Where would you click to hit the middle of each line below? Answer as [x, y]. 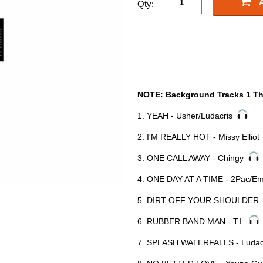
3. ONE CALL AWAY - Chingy [193, 158]
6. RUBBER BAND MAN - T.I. [193, 221]
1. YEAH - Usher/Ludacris [187, 115]
